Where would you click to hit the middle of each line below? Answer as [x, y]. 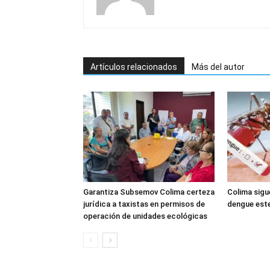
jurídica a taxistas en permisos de [144, 204]
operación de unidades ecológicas [145, 216]
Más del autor [218, 67]
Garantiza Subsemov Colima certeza [149, 192]
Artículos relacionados [134, 67]
